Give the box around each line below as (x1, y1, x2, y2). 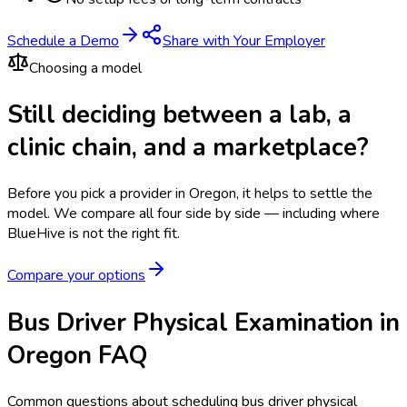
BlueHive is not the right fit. (7, 223, 180, 244)
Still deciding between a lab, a (7, 98, 352, 132)
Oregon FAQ (7, 338, 147, 372)
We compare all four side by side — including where (54, 203, 380, 224)
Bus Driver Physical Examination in (7, 305, 400, 339)
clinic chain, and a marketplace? (7, 131, 369, 164)
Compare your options (7, 265, 145, 286)
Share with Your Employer (163, 30, 325, 51)
